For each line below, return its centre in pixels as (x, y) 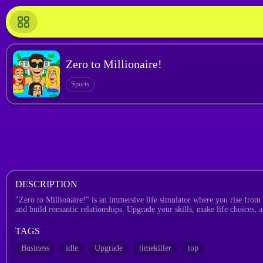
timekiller (155, 248)
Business (35, 248)
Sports (80, 84)
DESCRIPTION (46, 184)
